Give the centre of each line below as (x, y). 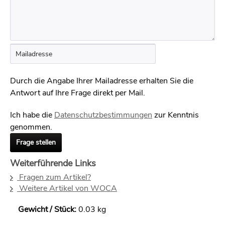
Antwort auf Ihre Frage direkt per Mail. (78, 93)
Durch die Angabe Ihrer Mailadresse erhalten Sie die (102, 81)
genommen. (31, 127)
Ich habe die (32, 115)
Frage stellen (36, 142)
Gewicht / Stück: (48, 209)
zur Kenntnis (176, 115)
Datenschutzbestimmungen (103, 115)
